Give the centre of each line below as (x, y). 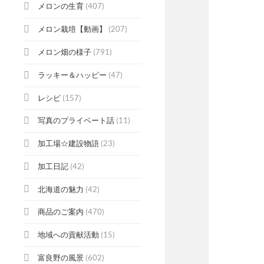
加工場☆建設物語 (68, 143)
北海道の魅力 (61, 189)
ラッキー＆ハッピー (72, 75)
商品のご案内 (61, 212)
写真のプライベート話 (76, 121)
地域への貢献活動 (68, 235)
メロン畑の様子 (65, 52)
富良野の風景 (61, 257)
